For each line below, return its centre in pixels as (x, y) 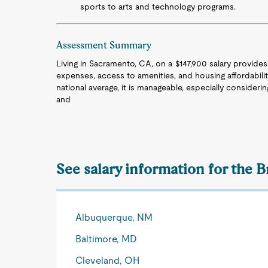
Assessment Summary (104, 45)
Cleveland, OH (108, 261)
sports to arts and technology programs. (158, 7)
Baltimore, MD (106, 239)
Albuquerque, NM (114, 217)
